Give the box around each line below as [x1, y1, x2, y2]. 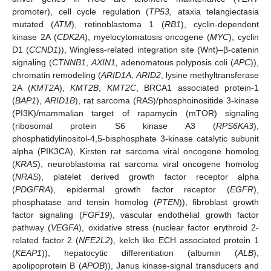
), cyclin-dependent [180, 19, 260, 29]
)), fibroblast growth [178, 197, 260, 207]
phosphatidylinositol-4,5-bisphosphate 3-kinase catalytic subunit [12, 133, 259, 143]
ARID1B [45, 95, 75, 105]
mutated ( [12, 19, 54, 29]
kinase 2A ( [12, 31, 57, 42]
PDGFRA [15, 184, 50, 194]
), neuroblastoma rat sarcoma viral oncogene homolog [38, 158, 259, 169]
